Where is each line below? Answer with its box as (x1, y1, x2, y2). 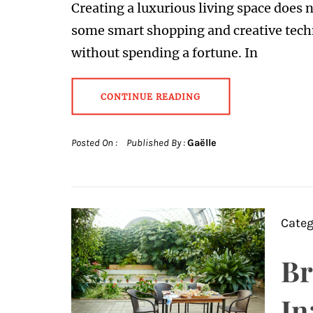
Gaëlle (187, 136, 217, 149)
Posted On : (71, 136, 119, 149)
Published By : (126, 136, 187, 149)
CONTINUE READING (101, 91, 201, 102)
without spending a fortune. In (71, 44, 258, 61)
